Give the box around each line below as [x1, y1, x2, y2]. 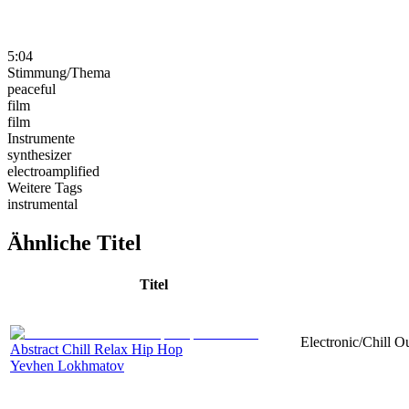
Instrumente [7, 130, 75, 146]
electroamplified [7, 163, 100, 179]
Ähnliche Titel [7, 230, 142, 255]
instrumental [7, 195, 78, 212]
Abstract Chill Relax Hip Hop [10, 341, 183, 357]
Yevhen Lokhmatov [10, 357, 124, 373]
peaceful [7, 80, 56, 97]
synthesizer [7, 146, 71, 163]
